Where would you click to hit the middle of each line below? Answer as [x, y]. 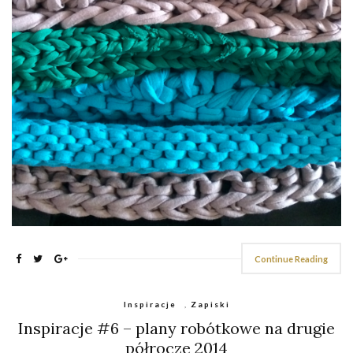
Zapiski [210, 305]
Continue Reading [291, 259]
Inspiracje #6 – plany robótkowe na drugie [176, 329]
